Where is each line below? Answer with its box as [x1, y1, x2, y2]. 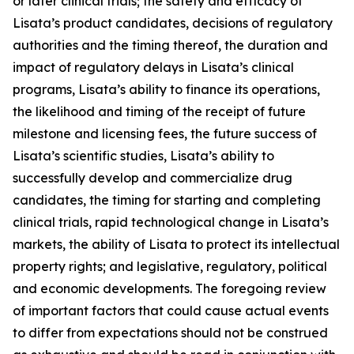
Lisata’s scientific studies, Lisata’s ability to [13, 148, 274, 164]
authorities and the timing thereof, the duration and [13, 37, 328, 53]
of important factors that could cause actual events [13, 303, 329, 318]
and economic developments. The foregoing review [13, 281, 326, 296]
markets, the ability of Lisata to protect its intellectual [13, 236, 340, 252]
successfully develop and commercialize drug [13, 170, 292, 186]
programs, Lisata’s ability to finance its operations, [13, 81, 320, 97]
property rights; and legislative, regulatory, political [13, 258, 327, 274]
